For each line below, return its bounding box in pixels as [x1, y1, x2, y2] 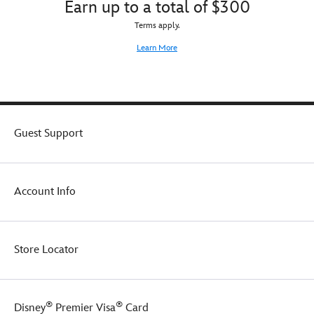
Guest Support [14, 126, 83, 140]
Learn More [137, 42, 177, 53]
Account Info [14, 184, 76, 198]
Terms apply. [134, 20, 180, 31]
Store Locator [14, 243, 78, 257]
